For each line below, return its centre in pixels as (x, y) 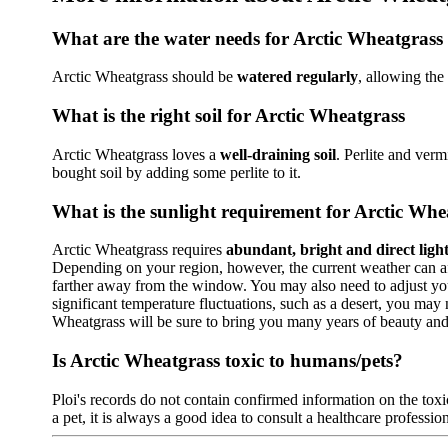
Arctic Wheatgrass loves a (136, 154)
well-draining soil (278, 154)
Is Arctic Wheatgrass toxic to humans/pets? (227, 360)
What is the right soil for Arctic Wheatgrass (228, 116)
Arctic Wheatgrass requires (139, 250)
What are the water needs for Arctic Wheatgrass (247, 38)
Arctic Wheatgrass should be (144, 77)
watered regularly (297, 77)
